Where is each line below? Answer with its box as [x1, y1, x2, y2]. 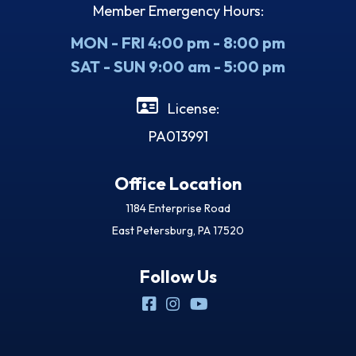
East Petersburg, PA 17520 [112, 223, 244, 238]
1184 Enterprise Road [126, 201, 230, 215]
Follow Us [139, 265, 217, 288]
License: [164, 99, 219, 118]
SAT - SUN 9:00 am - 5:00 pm [71, 56, 285, 76]
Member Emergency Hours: [92, 2, 264, 20]
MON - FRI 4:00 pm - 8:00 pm [71, 33, 285, 52]
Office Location [114, 172, 242, 195]
